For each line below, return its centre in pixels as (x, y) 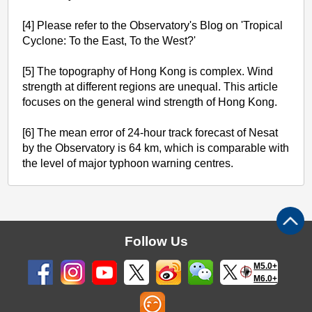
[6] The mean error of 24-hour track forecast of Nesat (150, 133)
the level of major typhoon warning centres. (128, 164)
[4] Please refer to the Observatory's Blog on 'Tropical (153, 26)
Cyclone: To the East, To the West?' (109, 41)
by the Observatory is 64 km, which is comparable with (156, 148)
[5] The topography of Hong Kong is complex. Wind (148, 72)
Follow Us (156, 242)
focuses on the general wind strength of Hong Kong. (150, 102)
